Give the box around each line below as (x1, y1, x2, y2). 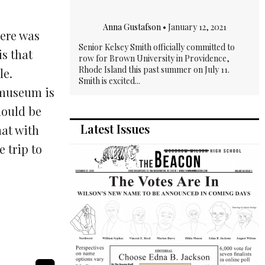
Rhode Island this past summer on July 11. (79, 63, 230, 75)
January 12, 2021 (167, 21, 227, 33)
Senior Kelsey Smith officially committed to (79, 41, 235, 53)
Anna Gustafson (102, 21, 161, 33)
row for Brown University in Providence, (79, 52, 230, 64)
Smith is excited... (79, 75, 140, 86)
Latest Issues (80, 120, 150, 137)
